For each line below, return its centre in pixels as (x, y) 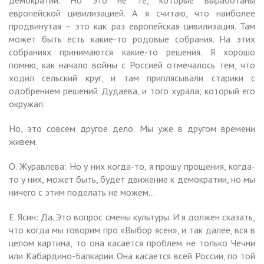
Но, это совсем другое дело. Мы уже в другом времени (132, 128)
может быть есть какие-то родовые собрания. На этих (132, 39)
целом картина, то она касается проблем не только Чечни (132, 242)
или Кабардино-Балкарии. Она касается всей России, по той (132, 255)
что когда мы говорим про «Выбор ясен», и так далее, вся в (132, 230)
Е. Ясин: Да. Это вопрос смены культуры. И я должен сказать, (132, 217)
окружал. (27, 103)
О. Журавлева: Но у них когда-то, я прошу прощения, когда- (132, 166)
